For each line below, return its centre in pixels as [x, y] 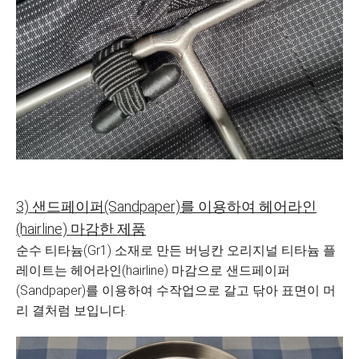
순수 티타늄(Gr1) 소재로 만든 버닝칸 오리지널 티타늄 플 [176, 250]
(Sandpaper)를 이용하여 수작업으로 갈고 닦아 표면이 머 [176, 290]
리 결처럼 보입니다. [72, 311]
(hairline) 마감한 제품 [81, 229]
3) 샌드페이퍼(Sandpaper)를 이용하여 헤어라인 [166, 206]
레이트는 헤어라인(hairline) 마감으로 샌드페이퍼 [153, 270]
